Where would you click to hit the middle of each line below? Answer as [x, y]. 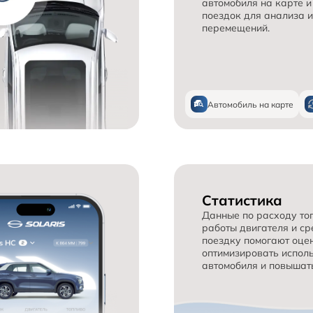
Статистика [242, 201]
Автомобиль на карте [250, 104]
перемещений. [236, 28]
